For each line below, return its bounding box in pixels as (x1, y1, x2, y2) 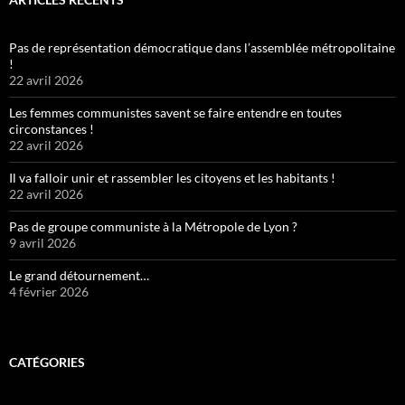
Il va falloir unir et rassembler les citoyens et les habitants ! (9, 170, 335, 186)
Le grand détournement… (9, 268, 149, 284)
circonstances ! (9, 121, 94, 137)
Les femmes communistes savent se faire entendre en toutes (9, 105, 342, 121)
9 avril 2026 (9, 235, 76, 251)
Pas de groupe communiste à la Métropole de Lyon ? (9, 219, 297, 235)
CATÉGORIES (9, 354, 85, 371)
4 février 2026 (9, 284, 89, 300)
